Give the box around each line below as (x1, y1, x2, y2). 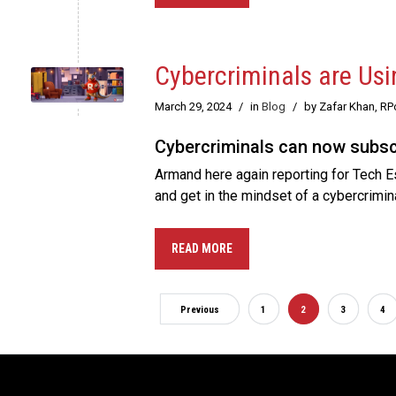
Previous (179, 304, 219, 316)
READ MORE (171, 241, 232, 256)
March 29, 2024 (155, 100, 232, 114)
